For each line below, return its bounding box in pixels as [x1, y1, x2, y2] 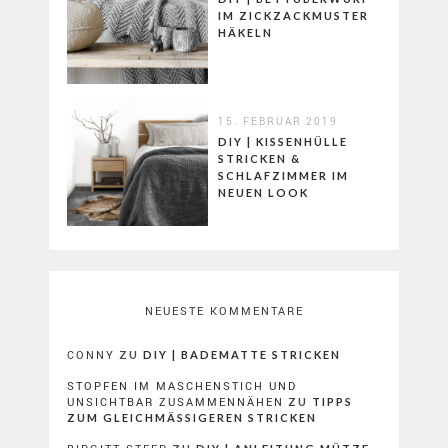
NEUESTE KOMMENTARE [144, 302, 304, 318]
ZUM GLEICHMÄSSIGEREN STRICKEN [67, 410, 307, 424]
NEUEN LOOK [217, 185, 309, 199]
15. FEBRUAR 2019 [217, 113, 338, 128]
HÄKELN [217, 26, 273, 40]
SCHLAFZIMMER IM [217, 168, 349, 182]
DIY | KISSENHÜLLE [217, 134, 348, 148]
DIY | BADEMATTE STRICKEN [143, 347, 341, 361]
